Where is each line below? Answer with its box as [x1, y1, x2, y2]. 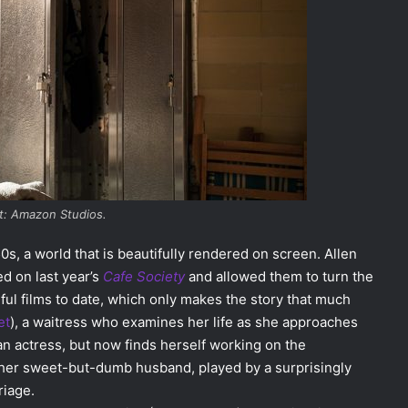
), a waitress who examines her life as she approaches [10, 312, 358, 331]
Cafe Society [103, 267, 185, 285]
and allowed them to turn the [185, 267, 373, 285]
